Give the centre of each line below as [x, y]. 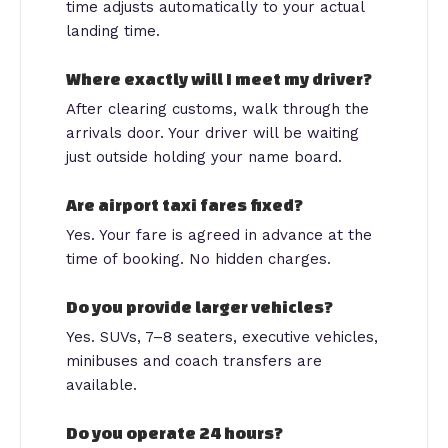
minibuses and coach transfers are [194, 360]
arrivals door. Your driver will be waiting [212, 132]
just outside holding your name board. [204, 156]
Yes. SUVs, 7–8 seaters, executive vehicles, [222, 336]
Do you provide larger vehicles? [199, 306]
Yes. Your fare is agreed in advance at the [219, 234]
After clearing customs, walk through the [217, 108]
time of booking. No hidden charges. [198, 258]
